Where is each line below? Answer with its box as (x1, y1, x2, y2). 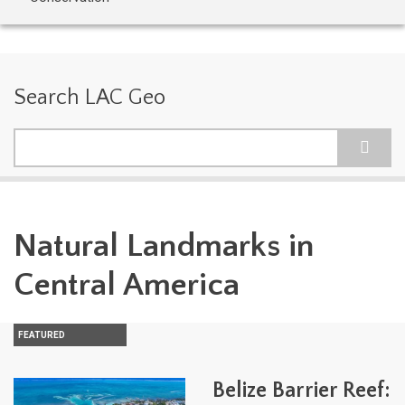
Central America (14, 267, 240, 303)
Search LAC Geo (14, 86, 165, 109)
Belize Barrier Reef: (212, 379, 391, 402)
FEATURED (18, 330, 65, 340)
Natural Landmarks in (14, 228, 314, 264)
